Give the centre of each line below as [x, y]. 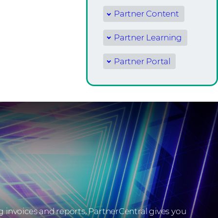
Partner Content [146, 14]
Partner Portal [142, 61]
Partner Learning [148, 37]
